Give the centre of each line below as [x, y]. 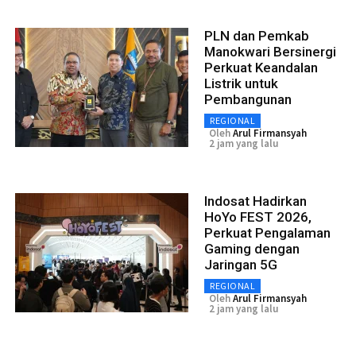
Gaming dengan [252, 248]
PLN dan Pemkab [257, 35]
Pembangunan [248, 99]
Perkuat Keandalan [261, 67]
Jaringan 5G [241, 264]
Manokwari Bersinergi [270, 51]
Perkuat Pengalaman [267, 232]
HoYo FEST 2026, [258, 217]
